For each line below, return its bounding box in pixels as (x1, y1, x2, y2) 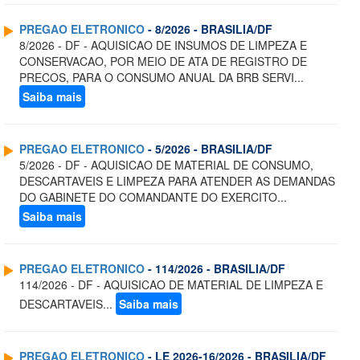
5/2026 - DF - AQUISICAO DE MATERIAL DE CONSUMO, (19, 157, 313, 174)
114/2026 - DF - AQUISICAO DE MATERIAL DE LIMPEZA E (19, 276, 323, 293)
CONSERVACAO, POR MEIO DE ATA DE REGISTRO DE (19, 53, 307, 70)
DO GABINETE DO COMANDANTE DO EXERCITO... (19, 189, 287, 206)
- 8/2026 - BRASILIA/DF (145, 21, 272, 38)
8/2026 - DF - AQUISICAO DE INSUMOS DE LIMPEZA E (19, 37, 307, 54)
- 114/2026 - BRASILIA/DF (145, 260, 285, 277)
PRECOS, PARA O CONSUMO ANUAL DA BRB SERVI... (19, 69, 304, 86)
